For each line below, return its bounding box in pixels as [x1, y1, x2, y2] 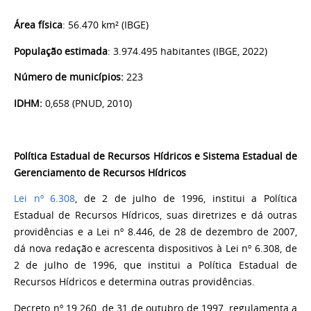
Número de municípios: [14, 71, 124, 84]
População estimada [14, 44, 108, 58]
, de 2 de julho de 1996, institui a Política [75, 192, 298, 205]
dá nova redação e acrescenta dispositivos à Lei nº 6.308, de [14, 242, 297, 255]
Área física [14, 19, 62, 31]
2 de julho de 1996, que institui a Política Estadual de [14, 259, 297, 272]
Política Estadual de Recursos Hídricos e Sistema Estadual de [14, 149, 297, 162]
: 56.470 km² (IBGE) [62, 19, 149, 31]
